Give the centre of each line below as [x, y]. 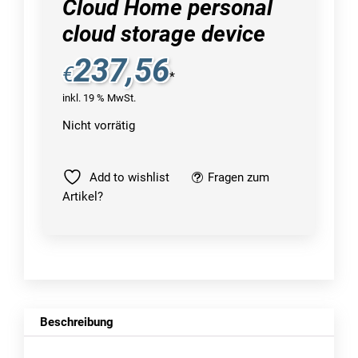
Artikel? [83, 197]
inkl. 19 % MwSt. [99, 98]
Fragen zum [239, 178]
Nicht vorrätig [99, 126]
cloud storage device [164, 34]
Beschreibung [77, 322]
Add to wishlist [129, 178]
